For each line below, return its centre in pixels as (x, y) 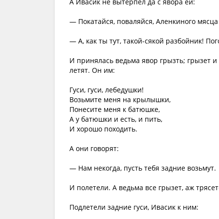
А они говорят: (94, 148)
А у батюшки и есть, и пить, (116, 119)
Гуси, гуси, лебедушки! (107, 90)
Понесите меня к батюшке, (115, 109)
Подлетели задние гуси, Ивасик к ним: (134, 207)
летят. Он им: (92, 70)
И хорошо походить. (103, 129)
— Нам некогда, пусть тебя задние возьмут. (143, 168)
